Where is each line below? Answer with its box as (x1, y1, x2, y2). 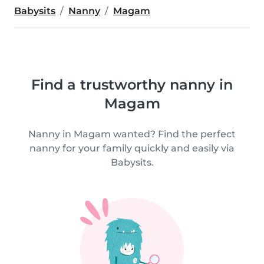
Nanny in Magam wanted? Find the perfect (28, 128, 236, 140)
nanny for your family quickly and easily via (29, 143, 235, 154)
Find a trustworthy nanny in (31, 76, 233, 93)
